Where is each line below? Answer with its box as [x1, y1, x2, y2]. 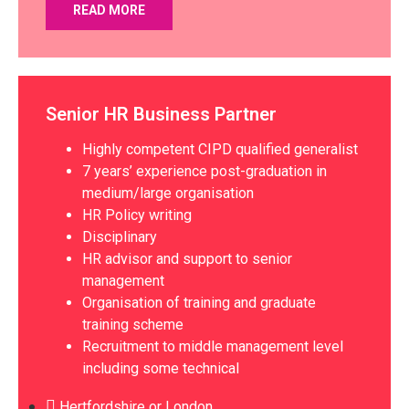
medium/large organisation [82, 184, 254, 203]
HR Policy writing [82, 206, 192, 225]
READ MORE [73, 3, 145, 18]
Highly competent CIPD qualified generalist [82, 141, 358, 159]
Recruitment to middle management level [82, 338, 343, 356]
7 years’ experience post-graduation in [82, 163, 327, 181]
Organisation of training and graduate [82, 294, 316, 312]
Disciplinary [82, 228, 157, 246]
